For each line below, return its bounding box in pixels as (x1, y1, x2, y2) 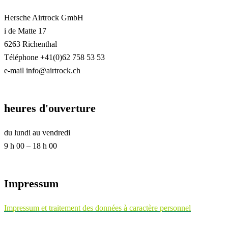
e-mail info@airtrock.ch (4, 66, 80, 75)
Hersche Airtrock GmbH (4, 13, 83, 22)
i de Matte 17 (4, 26, 46, 35)
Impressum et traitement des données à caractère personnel (4, 203, 191, 212)
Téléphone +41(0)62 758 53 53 (4, 52, 105, 62)
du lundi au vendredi (4, 128, 70, 137)
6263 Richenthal (4, 39, 57, 48)
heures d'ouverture (4, 101, 96, 115)
